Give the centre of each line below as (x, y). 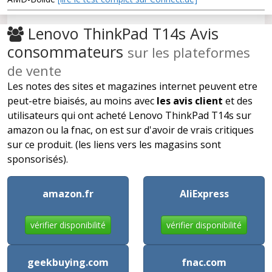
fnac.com (204, 262)
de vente (34, 70)
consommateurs (67, 51)
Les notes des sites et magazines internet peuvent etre (132, 86)
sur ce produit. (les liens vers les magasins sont (114, 144)
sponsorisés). (38, 159)
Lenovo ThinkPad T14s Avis (121, 33)
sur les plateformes (189, 52)
